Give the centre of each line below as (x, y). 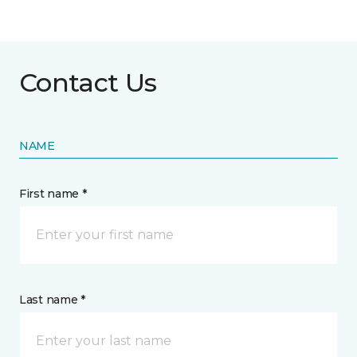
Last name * (52, 300)
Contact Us (88, 83)
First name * (53, 194)
